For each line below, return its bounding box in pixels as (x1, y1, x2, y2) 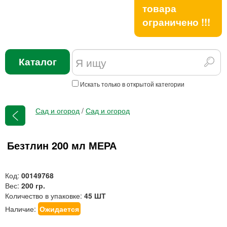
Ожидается (40, 204, 79, 214)
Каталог (18, 55, 57, 68)
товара (142, 2, 176, 15)
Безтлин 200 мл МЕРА (7, 138, 117, 153)
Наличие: (5, 204, 38, 214)
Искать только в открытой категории (79, 80, 184, 88)
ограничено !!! (142, 15, 210, 29)
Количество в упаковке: (5, 191, 84, 201)
